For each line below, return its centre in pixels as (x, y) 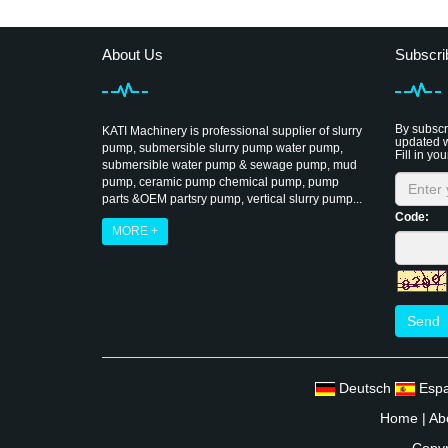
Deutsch (364, 388)
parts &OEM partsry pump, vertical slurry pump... (232, 199)
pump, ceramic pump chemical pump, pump (220, 182)
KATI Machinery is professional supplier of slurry (232, 131)
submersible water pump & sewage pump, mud (229, 165)
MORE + (135, 231)
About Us (132, 54)
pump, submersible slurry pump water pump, (222, 148)
